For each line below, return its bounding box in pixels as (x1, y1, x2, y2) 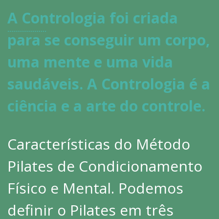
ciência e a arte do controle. (7, 96, 205, 116)
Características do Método (7, 134, 190, 154)
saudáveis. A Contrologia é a (7, 74, 210, 94)
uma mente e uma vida (7, 52, 173, 72)
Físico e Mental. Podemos (7, 178, 183, 198)
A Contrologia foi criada (7, 8, 178, 28)
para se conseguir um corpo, (7, 30, 210, 50)
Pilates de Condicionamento (7, 156, 202, 176)
